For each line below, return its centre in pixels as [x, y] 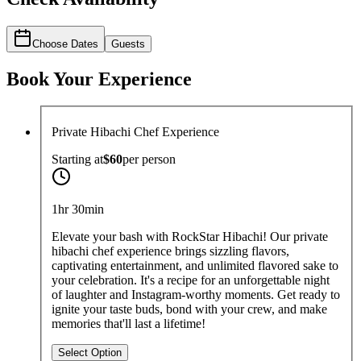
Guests [128, 44]
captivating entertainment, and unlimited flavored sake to [195, 266]
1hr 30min [78, 210]
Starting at [77, 160]
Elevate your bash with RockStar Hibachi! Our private [190, 237]
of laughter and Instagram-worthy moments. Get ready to [196, 295]
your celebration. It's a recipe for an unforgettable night [191, 280]
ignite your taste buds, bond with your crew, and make [189, 309]
